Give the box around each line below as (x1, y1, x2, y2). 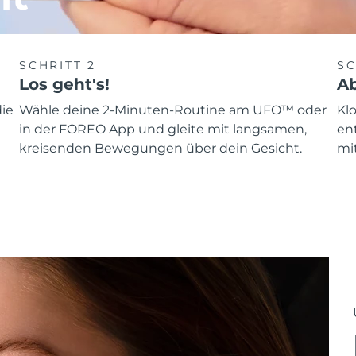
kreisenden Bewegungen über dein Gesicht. (19, 141, 302, 157)
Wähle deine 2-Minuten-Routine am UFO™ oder (19, 103, 327, 118)
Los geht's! (19, 74, 110, 94)
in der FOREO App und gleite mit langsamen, (19, 122, 307, 137)
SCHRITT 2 (19, 58, 97, 72)
